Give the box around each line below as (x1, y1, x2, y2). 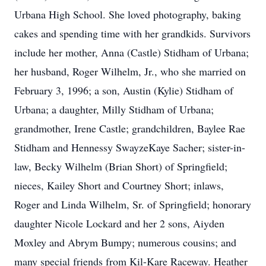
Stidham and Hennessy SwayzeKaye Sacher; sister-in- (14, 140, 245, 154)
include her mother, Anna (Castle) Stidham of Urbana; (14, 45, 249, 59)
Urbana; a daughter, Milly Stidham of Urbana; (14, 102, 214, 116)
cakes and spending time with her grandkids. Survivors (14, 26, 251, 40)
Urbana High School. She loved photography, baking (14, 7, 241, 21)
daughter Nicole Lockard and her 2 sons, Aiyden (14, 216, 224, 230)
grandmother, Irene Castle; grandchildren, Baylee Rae (14, 121, 245, 135)
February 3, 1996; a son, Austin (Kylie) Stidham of (14, 83, 233, 97)
